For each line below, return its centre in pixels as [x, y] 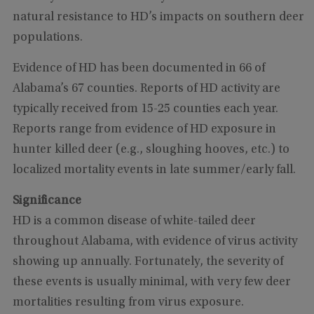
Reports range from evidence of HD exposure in [144, 129]
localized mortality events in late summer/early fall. [155, 170]
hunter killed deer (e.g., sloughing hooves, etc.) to [151, 150]
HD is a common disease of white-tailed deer [134, 221]
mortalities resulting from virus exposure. [128, 302]
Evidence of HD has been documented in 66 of [138, 68]
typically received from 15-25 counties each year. [145, 109]
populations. [49, 37]
